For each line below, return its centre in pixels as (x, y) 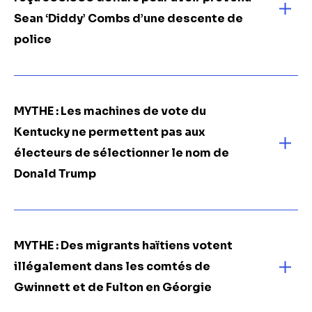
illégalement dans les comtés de (112, 266)
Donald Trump (55, 174)
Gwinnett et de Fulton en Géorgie (113, 287)
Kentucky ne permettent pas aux (110, 132)
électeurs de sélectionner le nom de (122, 153)
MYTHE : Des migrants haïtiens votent (123, 245)
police (33, 39)
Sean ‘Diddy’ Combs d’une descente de (128, 18)
